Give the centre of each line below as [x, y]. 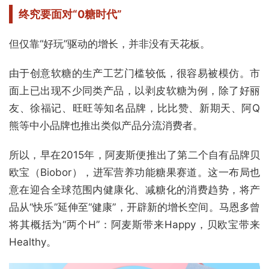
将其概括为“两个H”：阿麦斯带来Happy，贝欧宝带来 [134, 225]
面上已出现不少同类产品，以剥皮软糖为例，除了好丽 [134, 91]
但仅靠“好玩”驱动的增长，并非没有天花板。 [110, 44]
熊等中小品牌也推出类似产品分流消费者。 [106, 126]
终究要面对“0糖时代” [70, 14]
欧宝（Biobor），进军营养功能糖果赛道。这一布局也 [134, 173]
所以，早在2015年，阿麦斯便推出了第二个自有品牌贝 [134, 155]
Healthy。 [33, 242]
